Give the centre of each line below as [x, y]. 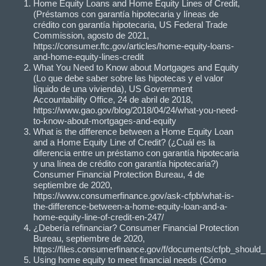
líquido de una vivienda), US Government [113, 88]
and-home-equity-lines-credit [88, 56]
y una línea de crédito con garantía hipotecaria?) [126, 163]
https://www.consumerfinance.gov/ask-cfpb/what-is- [134, 195]
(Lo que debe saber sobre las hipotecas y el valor [128, 78]
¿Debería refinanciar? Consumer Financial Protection [136, 227]
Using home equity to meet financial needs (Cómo [130, 259]
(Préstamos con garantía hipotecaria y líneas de [126, 14]
